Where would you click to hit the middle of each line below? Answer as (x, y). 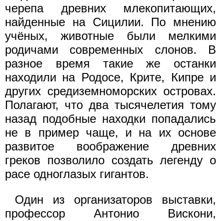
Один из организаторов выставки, (115, 200)
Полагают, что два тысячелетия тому (110, 105)
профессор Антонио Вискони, (110, 213)
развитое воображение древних (110, 146)
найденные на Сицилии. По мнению (110, 22)
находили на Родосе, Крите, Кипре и (110, 77)
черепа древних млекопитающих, (110, 8)
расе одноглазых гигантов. (77, 174)
